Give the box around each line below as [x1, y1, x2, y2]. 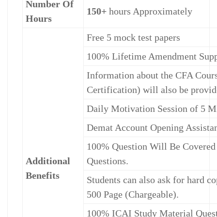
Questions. [87, 155, 128, 167]
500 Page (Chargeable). [87, 189, 179, 200]
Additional [26, 155, 70, 167]
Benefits [26, 170, 60, 181]
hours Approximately [107, 6, 192, 17]
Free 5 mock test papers [87, 32, 180, 43]
